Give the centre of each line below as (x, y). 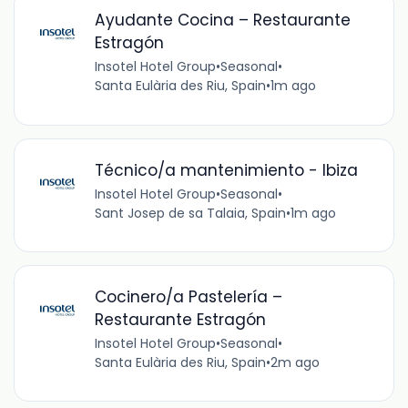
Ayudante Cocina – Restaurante (222, 20)
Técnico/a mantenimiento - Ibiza (226, 170)
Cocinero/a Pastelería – (188, 296)
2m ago (295, 362)
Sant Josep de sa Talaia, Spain (190, 213)
